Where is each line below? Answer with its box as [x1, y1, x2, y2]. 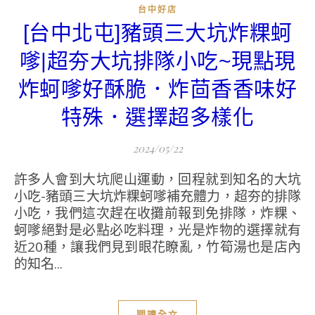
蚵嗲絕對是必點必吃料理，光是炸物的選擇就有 [14, 221, 301, 240]
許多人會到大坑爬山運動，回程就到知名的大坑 [14, 170, 28, 189]
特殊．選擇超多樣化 [60, 105, 255, 129]
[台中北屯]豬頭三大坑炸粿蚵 [22, 21, 292, 45]
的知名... [14, 255, 63, 274]
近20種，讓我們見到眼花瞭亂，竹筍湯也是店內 [14, 238, 301, 257]
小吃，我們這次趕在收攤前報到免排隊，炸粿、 [14, 204, 301, 223]
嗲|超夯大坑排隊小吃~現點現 [19, 49, 296, 73]
